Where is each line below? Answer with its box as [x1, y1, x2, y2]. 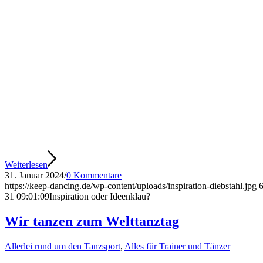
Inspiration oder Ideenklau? [49, 191, 150, 202]
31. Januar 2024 [5, 170, 64, 181]
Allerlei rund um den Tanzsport [5, 241, 120, 252]
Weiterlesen [5, 160, 48, 170]
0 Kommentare [66, 170, 122, 181]
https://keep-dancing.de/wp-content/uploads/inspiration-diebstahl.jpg [5, 181, 257, 191]
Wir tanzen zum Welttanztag [5, 214, 179, 230]
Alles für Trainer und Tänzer [124, 241, 230, 252]
